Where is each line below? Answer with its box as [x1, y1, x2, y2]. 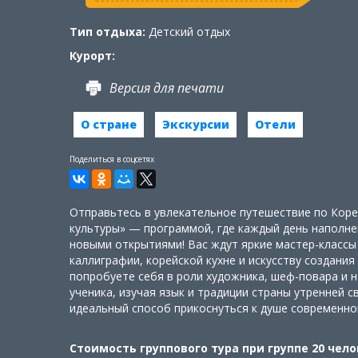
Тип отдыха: [70, 24, 145, 39]
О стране [81, 117, 137, 132]
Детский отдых [149, 24, 230, 39]
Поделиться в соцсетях [70, 153, 154, 165]
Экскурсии [162, 117, 229, 132]
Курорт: [70, 48, 115, 63]
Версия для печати [109, 79, 224, 97]
